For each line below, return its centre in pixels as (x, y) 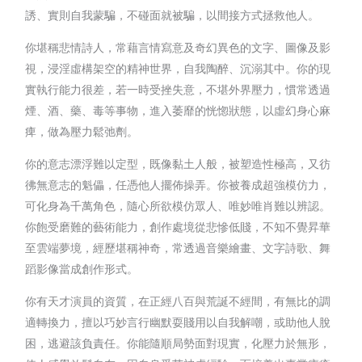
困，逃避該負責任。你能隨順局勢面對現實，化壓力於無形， (178, 343)
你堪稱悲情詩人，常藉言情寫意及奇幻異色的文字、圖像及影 (178, 47)
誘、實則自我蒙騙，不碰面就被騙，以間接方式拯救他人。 (173, 15)
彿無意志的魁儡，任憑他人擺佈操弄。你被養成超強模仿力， (178, 184)
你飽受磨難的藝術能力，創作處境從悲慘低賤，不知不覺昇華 (178, 226)
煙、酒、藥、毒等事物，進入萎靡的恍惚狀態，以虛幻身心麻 (178, 110)
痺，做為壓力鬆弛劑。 (82, 131)
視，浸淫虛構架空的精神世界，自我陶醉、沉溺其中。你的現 (178, 68)
